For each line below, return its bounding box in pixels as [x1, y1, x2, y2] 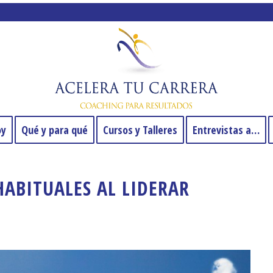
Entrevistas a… [193, 122, 260, 137]
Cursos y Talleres [103, 122, 177, 137]
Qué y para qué [21, 122, 88, 137]
